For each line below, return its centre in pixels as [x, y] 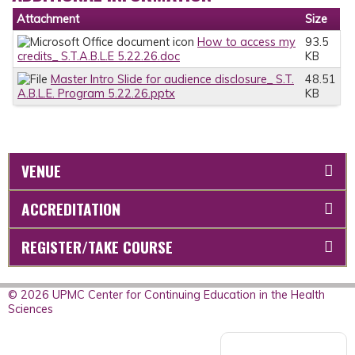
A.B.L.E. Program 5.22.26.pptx [96, 94]
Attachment [48, 19]
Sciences [31, 309]
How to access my [246, 42]
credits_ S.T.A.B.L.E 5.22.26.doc [99, 57]
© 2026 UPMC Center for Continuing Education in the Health [166, 294]
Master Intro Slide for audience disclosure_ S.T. [172, 80]
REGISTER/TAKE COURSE [97, 246]
